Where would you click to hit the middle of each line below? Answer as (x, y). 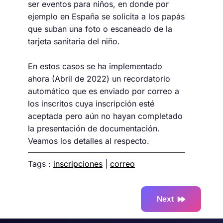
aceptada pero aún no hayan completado (105, 116)
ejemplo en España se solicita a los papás (106, 17)
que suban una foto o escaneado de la (100, 29)
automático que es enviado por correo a (104, 91)
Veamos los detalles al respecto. (89, 141)
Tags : (41, 164)
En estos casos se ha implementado (95, 66)
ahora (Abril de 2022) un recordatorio (99, 79)
